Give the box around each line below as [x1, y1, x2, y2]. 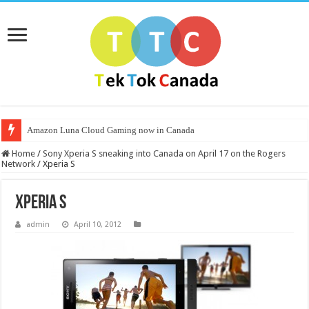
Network [1, 159, 36, 169]
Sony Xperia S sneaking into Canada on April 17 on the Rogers [43, 148, 286, 159]
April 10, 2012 [74, 220, 122, 229]
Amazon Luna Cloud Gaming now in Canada [27, 125, 195, 135]
